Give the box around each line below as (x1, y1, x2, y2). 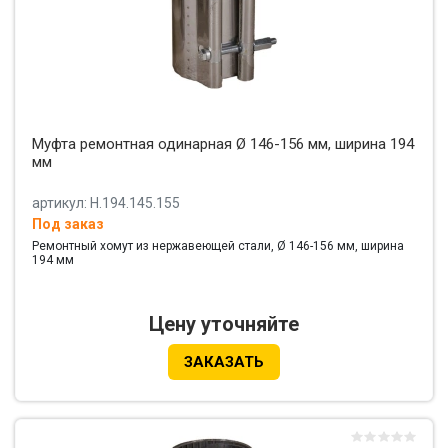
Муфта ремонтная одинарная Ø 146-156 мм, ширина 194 (32, 135, 414, 154)
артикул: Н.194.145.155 (32, 195, 180, 212)
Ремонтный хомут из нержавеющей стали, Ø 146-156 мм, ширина (32, 239, 404, 254)
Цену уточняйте (149, 312, 299, 337)
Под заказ (32, 216, 104, 233)
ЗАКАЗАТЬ (184, 353, 264, 372)
